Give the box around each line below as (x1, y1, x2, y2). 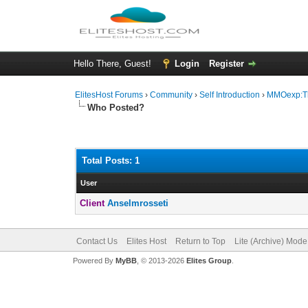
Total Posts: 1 (82, 155, 140, 166)
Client (80, 198, 108, 208)
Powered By (72, 256, 115, 265)
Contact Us (76, 236, 118, 246)
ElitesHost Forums (75, 90, 144, 100)
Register (208, 58, 244, 69)
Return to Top (175, 236, 225, 246)
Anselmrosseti (107, 198, 169, 208)
